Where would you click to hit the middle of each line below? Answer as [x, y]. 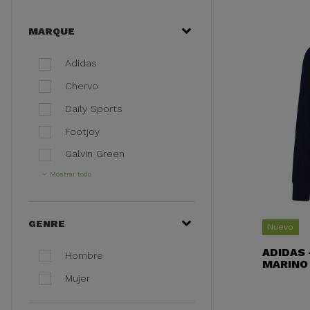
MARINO [285, 264]
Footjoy [82, 131]
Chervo [82, 86]
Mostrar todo [71, 174]
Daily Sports [94, 109]
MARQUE [52, 31]
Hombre [84, 256]
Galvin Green [95, 154]
